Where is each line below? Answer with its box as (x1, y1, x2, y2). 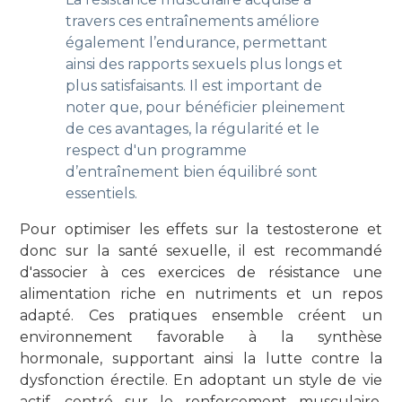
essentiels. (65, 184, 137, 202)
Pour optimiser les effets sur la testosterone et (20, 220, 382, 238)
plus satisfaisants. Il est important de (65, 76, 322, 94)
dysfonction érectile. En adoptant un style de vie (20, 371, 382, 389)
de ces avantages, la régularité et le (65, 119, 319, 137)
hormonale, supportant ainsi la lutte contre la (20, 349, 382, 367)
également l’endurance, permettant (65, 33, 328, 51)
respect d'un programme (65, 141, 247, 159)
